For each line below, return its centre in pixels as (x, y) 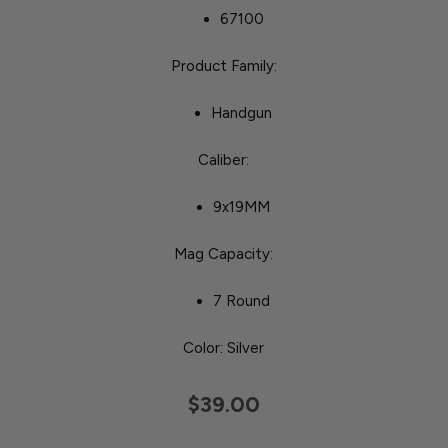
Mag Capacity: (224, 254)
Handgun (242, 113)
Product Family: (223, 66)
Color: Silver (224, 348)
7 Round (242, 301)
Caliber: (224, 160)
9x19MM (242, 207)
